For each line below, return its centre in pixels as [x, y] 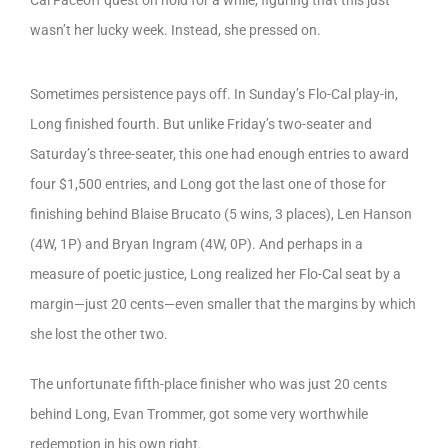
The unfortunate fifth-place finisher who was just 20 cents [208, 383]
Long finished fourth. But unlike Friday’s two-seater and [201, 123]
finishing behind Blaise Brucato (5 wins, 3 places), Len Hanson [221, 213]
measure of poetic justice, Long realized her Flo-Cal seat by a [215, 273]
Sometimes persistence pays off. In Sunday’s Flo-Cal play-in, [214, 93]
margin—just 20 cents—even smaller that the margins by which [223, 303]
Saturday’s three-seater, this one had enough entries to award [219, 153]
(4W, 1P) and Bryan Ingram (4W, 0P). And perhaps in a [196, 243]
